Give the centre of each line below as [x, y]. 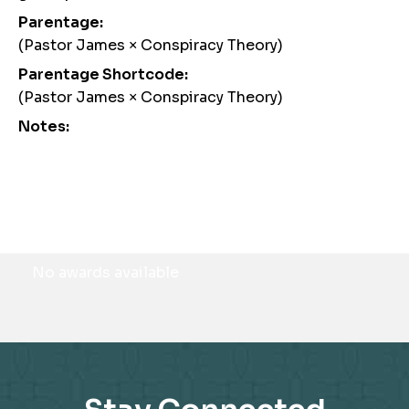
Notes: [44, 126]
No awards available [105, 272]
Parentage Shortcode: [103, 74]
